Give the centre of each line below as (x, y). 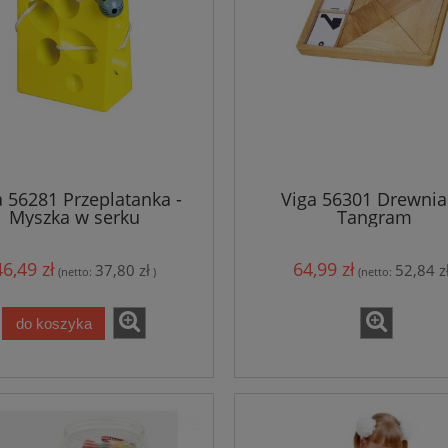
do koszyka (53, 323)
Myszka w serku (74, 216)
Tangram (374, 216)
